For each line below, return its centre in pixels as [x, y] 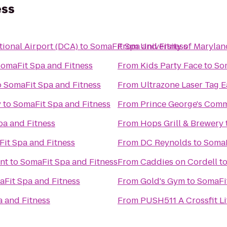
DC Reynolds [166, 143]
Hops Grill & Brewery [182, 123]
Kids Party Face [171, 66]
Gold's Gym [163, 181]
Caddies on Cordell [179, 162]
